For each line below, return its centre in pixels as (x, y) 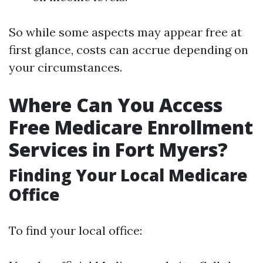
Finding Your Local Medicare (128, 175)
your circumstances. (65, 67)
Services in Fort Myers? (118, 149)
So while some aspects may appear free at (125, 32)
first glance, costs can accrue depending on (129, 50)
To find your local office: (75, 230)
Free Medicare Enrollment (131, 127)
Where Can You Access (116, 105)
